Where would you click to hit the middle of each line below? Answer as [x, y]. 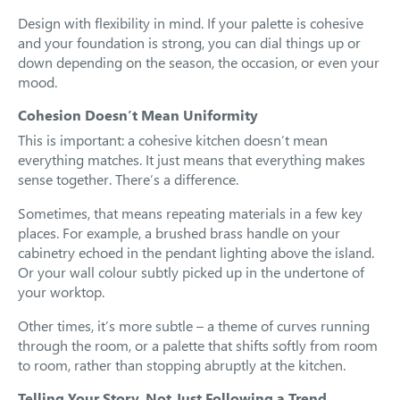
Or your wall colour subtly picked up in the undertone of [191, 272]
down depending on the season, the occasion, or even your [199, 62]
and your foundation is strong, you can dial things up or [189, 42]
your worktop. [61, 292]
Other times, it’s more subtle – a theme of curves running [194, 325]
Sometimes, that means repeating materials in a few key [190, 213]
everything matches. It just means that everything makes [192, 159]
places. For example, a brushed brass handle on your [179, 233]
